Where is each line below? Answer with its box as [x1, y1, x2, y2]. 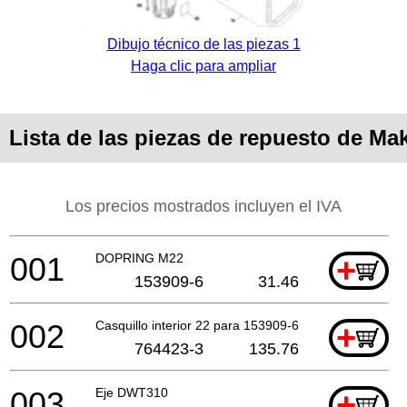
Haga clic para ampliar [131, 57, 276, 74]
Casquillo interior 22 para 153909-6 [95, 317, 299, 333]
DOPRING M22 [95, 250, 184, 265]
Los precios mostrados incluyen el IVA [65, 196, 342, 215]
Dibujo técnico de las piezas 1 [106, 35, 301, 52]
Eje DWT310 [95, 384, 168, 400]
